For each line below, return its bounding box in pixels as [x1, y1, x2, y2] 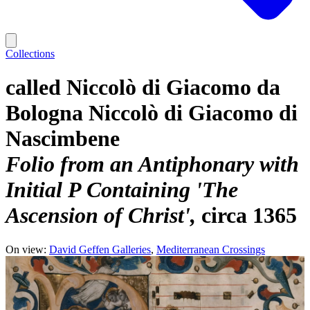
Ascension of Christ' [6, 203, 190, 228]
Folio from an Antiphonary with [6, 152, 299, 177]
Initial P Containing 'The [6, 177, 238, 203]
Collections [6, 48, 55, 60]
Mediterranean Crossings [156, 243, 265, 255]
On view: [6, 243, 46, 255]
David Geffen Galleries [49, 243, 151, 255]
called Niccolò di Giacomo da [6, 75, 280, 100]
